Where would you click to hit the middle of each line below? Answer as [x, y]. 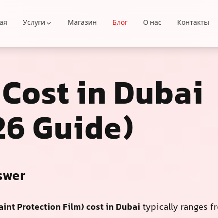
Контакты [193, 23]
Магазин [82, 23]
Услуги [34, 23]
